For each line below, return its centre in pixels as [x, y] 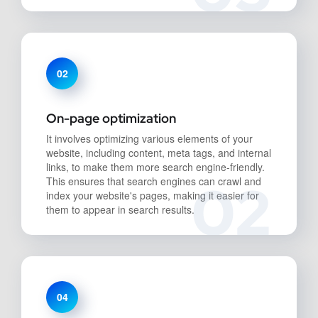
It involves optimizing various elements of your [149, 138]
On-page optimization [111, 118]
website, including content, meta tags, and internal [159, 153]
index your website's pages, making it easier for [153, 195]
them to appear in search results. [120, 209]
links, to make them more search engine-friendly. [155, 167]
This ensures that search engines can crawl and [154, 181]
